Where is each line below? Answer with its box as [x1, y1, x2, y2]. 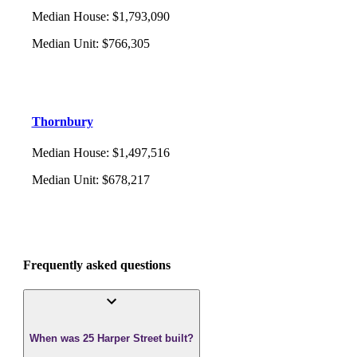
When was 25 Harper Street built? [29, 331, 194, 344]
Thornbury [31, 114, 93, 128]
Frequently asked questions [23, 258, 171, 273]
